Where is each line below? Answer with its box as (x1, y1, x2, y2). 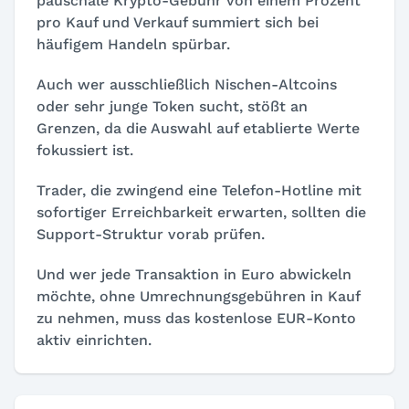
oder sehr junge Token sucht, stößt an (37, 98, 308, 116)
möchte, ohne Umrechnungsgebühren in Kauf (37, 288, 360, 306)
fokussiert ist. (37, 142, 133, 160)
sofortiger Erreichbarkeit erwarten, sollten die (37, 204, 366, 222)
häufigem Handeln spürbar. (37, 36, 230, 54)
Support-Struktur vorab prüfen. (37, 225, 265, 244)
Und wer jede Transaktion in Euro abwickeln (37, 266, 351, 284)
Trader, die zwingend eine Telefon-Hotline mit (37, 182, 362, 200)
